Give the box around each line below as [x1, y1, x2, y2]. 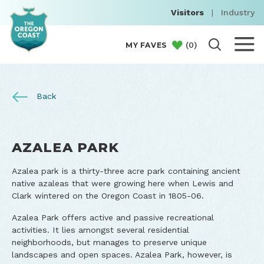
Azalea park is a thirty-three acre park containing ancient [12, 166, 240, 176]
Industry [221, 8, 255, 18]
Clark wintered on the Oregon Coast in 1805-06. [12, 191, 204, 200]
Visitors [171, 8, 204, 18]
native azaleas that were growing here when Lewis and [12, 179, 233, 188]
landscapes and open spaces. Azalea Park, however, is [12, 250, 232, 259]
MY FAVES [126, 40, 167, 49]
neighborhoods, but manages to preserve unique [12, 237, 207, 247]
